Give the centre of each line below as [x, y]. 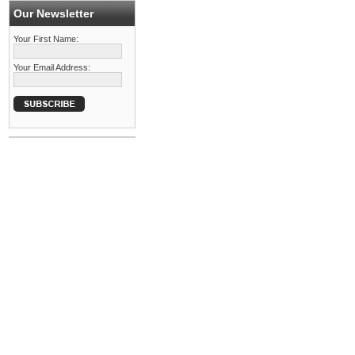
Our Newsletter [53, 13]
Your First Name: [46, 39]
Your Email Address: [52, 67]
